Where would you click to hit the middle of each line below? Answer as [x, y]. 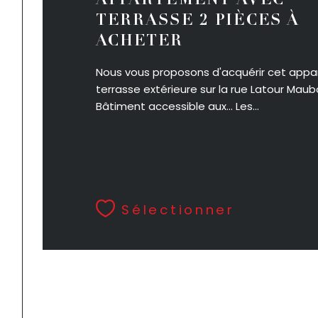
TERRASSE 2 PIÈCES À [198, 21]
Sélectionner [178, 210]
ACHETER [139, 42]
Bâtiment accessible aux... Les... [177, 106]
